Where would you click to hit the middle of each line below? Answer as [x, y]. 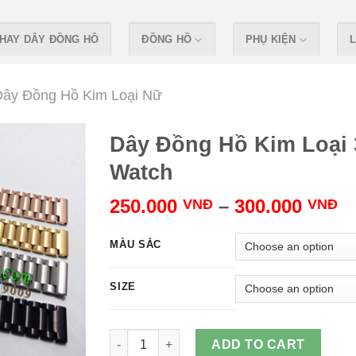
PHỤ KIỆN [271, 39]
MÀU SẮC [136, 244]
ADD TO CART [258, 344]
